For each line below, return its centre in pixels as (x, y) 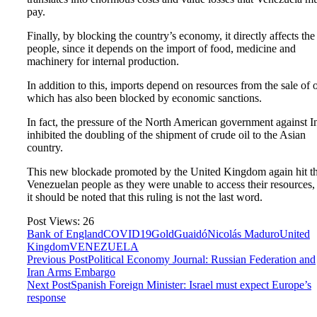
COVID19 (127, 234)
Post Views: (53, 221)
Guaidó (191, 234)
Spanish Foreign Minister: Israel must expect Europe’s (191, 284)
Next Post (49, 284)
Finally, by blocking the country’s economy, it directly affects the (171, 35)
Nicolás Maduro (243, 234)
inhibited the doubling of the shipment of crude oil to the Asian (166, 134)
